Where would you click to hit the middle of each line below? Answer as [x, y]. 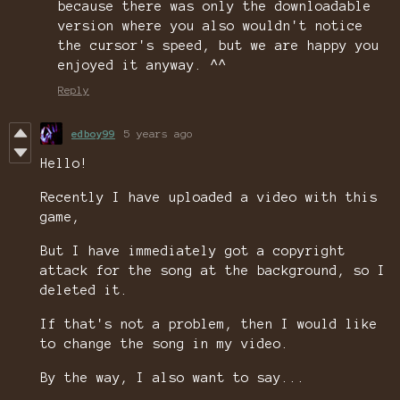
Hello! [64, 164]
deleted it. [84, 291]
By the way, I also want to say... [173, 378]
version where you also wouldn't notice [211, 26]
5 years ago [158, 134]
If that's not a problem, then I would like [209, 325]
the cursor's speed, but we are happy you [219, 46]
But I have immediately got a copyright [193, 251]
